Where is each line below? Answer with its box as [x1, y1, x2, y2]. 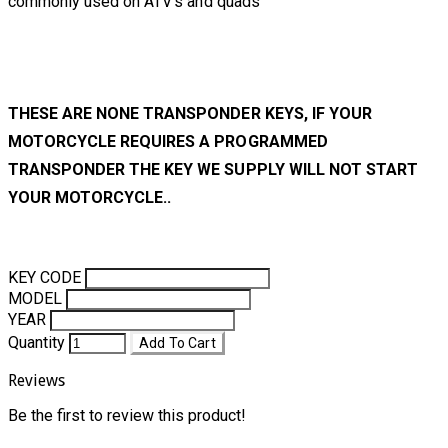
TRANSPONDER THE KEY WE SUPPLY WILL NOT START [8, 160, 418, 180]
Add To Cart [139, 335, 216, 352]
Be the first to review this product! [8, 406, 246, 426]
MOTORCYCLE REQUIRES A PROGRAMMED [8, 132, 328, 152]
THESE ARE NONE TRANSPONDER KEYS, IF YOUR [8, 104, 372, 124]
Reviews [8, 371, 65, 391]
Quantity [8, 333, 65, 353]
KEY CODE [8, 268, 85, 288]
